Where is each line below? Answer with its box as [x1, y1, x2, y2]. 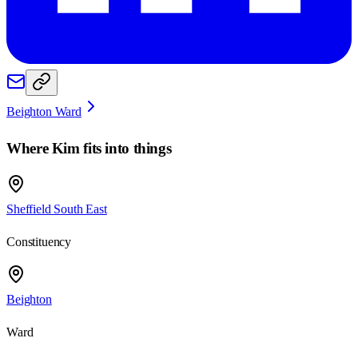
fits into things [79, 139, 172, 157]
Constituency [6, 235, 72, 249]
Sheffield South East [6, 202, 107, 217]
